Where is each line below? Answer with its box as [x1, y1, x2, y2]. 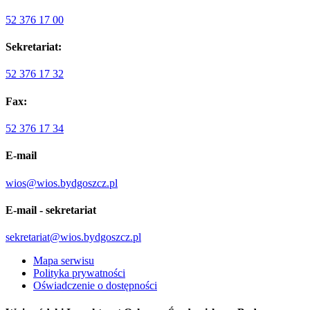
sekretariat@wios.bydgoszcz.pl [6, 231, 141, 244]
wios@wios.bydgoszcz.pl [6, 176, 118, 189]
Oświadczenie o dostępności [33, 280, 157, 292]
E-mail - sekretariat [6, 203, 96, 216]
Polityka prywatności [33, 267, 125, 280]
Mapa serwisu [33, 255, 94, 267]
